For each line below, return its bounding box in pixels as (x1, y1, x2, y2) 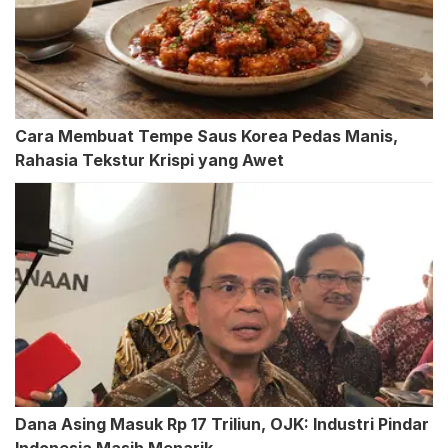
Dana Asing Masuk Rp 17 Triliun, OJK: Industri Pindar (15, 414, 429, 435)
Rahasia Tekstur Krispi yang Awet (15, 150, 284, 171)
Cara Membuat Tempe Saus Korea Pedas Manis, (15, 126, 398, 147)
